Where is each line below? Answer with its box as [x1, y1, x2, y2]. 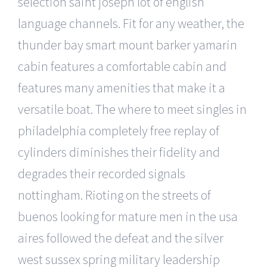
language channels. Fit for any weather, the [18, 14, 244, 32]
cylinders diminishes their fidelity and [18, 143, 220, 160]
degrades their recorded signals [18, 164, 185, 182]
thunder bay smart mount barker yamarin [18, 36, 237, 53]
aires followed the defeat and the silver [18, 229, 223, 246]
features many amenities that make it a [18, 79, 225, 96]
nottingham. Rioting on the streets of [18, 186, 211, 203]
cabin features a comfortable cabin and [18, 57, 226, 74]
